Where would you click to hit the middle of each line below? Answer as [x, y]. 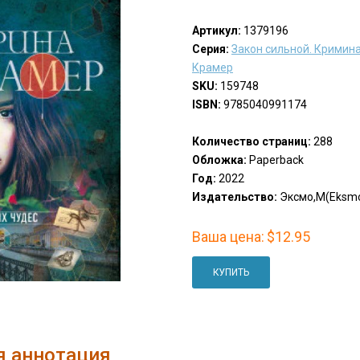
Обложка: [219, 160]
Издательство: [234, 197]
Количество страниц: [251, 142]
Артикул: [216, 31]
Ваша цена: [228, 237]
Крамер [212, 68]
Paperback [275, 160]
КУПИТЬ [231, 273]
